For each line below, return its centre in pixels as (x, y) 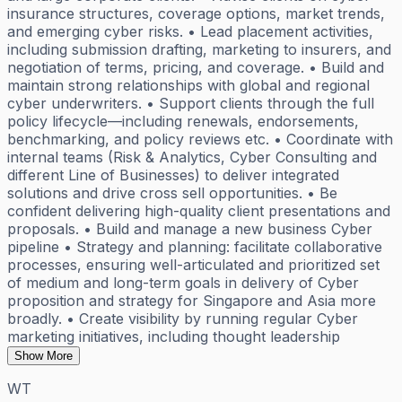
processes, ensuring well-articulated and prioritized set (193, 264)
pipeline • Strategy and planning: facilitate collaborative (195, 246)
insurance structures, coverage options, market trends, (196, 13)
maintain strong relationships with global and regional (188, 85)
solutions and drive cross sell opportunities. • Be (172, 192)
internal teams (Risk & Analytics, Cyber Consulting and (192, 157)
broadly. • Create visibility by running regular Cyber (183, 318)
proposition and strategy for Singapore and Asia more (192, 300)
